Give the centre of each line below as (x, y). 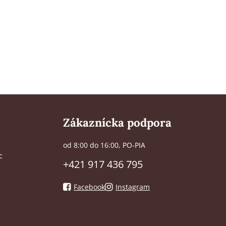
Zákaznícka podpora (118, 123)
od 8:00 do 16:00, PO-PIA (104, 145)
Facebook (90, 187)
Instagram (133, 187)
